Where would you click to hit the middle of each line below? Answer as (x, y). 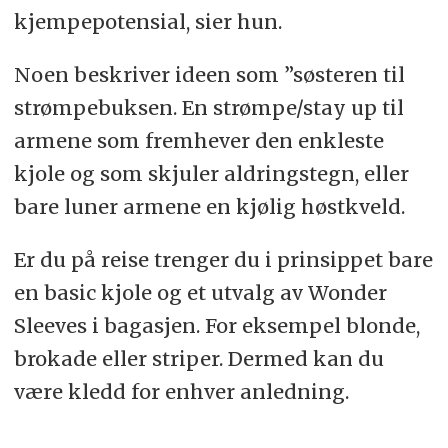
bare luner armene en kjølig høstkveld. (209, 207)
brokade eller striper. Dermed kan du (198, 359)
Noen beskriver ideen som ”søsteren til (209, 75)
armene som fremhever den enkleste (198, 141)
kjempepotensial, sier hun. (147, 22)
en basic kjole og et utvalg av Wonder (200, 293)
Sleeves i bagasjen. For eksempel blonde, (216, 326)
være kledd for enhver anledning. (181, 392)
